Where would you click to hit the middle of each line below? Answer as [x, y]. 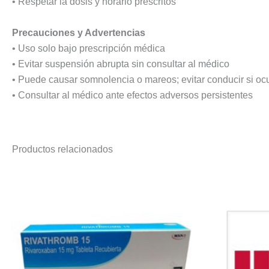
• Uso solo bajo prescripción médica [89, 48]
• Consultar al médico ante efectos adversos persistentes [132, 95]
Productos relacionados [62, 149]
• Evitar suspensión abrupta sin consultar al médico [121, 64]
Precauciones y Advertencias [79, 32]
